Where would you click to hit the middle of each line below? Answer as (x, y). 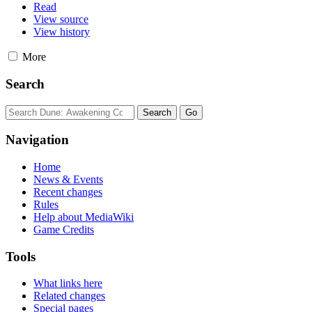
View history (62, 32)
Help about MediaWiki (84, 217)
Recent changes (68, 192)
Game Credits (64, 229)
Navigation (37, 140)
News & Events (68, 179)
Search (25, 84)
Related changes (69, 296)
